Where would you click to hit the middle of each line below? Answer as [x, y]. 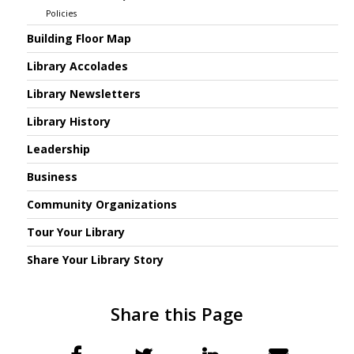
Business [53, 177]
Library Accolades [78, 66]
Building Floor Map [79, 39]
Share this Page [177, 314]
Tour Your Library [76, 232]
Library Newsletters [84, 94]
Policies [61, 13]
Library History [69, 122]
